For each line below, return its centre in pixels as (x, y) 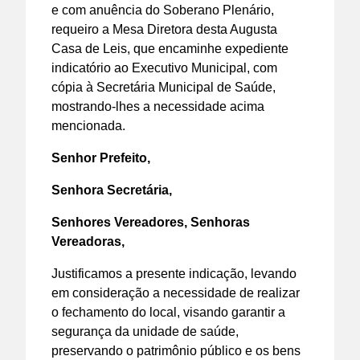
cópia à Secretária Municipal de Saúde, (164, 87)
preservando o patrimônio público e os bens (176, 350)
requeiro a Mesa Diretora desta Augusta (164, 29)
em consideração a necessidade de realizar (176, 292)
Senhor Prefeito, (101, 157)
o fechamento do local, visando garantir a (168, 312)
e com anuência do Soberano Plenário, (163, 10)
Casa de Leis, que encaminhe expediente (170, 48)
